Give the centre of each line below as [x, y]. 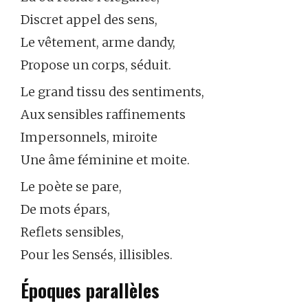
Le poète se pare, [71, 186]
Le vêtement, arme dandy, [98, 42]
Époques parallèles [90, 290]
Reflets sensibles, [72, 232]
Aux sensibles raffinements [103, 114]
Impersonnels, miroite [89, 137]
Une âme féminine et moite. [105, 159]
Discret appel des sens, [89, 19]
